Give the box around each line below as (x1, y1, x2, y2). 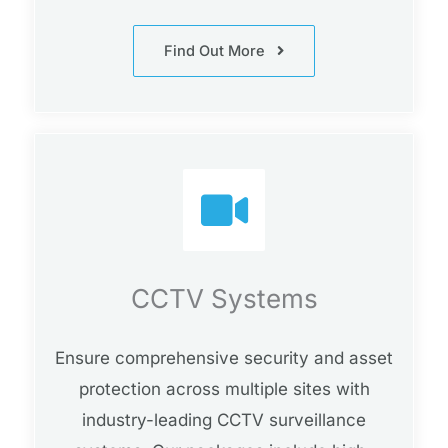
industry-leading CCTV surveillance (82, 410, 366, 431)
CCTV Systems (130, 283, 318, 315)
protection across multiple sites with (78, 379, 370, 400)
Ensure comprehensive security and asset (55, 348, 393, 369)
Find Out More (164, 42, 265, 61)
